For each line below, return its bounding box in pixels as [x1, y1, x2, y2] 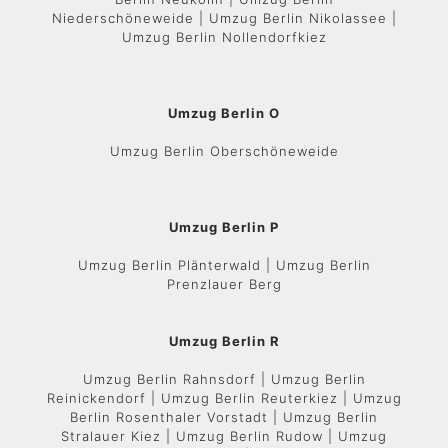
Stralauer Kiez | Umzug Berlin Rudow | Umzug [61, 428, 387, 444]
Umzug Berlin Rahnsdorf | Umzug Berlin [82, 371, 366, 387]
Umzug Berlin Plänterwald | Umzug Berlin [77, 257, 371, 273]
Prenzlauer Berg [166, 276, 282, 292]
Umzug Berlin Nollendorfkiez [121, 29, 327, 45]
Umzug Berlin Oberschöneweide [109, 143, 339, 159]
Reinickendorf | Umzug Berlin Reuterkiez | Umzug [46, 390, 402, 406]
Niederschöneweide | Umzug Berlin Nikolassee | [51, 10, 397, 26]
